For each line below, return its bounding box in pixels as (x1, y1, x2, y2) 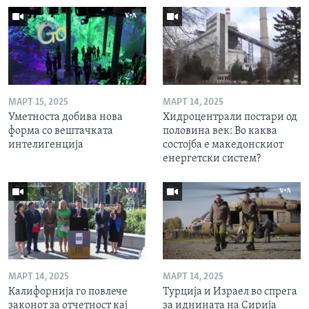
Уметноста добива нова (8, 111, 123, 123)
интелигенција (8, 139, 83, 150)
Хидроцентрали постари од (163, 111, 297, 123)
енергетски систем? (163, 152, 261, 164)
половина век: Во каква (163, 125, 277, 137)
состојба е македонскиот (163, 139, 283, 150)
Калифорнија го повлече (8, 286, 128, 298)
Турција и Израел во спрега (163, 286, 297, 298)
